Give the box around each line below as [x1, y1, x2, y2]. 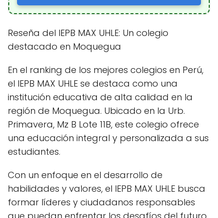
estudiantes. [8, 145, 60, 158]
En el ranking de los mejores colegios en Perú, [8, 63, 203, 76]
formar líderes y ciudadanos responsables [8, 196, 195, 208]
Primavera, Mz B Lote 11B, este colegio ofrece [8, 118, 199, 130]
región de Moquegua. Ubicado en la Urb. [8, 104, 185, 117]
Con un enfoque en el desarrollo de [8, 168, 163, 181]
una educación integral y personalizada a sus [8, 131, 209, 144]
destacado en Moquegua [8, 40, 121, 53]
